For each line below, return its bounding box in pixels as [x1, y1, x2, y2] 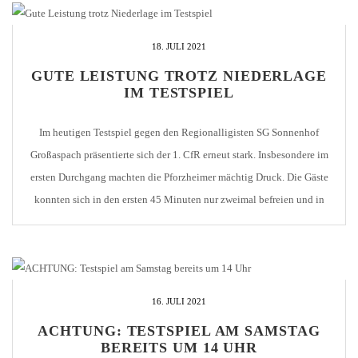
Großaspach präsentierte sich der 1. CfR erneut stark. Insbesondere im [30, 148, 328, 161]
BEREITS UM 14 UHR [100, 340, 258, 356]
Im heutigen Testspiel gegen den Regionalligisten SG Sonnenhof [39, 125, 319, 138]
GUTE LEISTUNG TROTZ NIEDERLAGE [31, 67, 327, 84]
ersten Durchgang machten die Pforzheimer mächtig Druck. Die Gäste [30, 170, 328, 183]
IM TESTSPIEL [124, 84, 234, 101]
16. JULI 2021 [152, 296, 206, 307]
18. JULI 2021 [152, 41, 206, 51]
